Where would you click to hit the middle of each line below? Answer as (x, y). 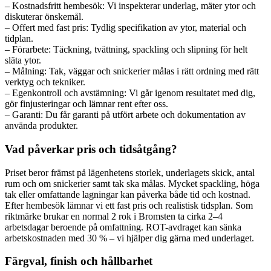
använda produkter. (41, 126)
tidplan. (19, 39)
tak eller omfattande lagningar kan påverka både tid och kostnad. (128, 194)
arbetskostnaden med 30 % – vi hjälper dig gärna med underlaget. (129, 238)
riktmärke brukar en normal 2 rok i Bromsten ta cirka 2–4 (114, 216)
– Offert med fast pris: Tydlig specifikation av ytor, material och (126, 28)
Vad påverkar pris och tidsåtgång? (91, 149)
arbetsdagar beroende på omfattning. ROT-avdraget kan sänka (123, 227)
